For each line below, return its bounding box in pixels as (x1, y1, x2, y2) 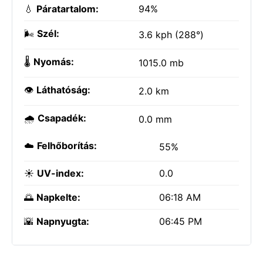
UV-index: (37, 167, 84, 179)
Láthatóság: (36, 84, 90, 96)
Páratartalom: (36, 3, 99, 15)
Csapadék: (38, 112, 86, 124)
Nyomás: (33, 56, 74, 68)
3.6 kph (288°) (139, 29, 204, 41)
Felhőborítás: (37, 140, 97, 151)
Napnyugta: (36, 215, 89, 227)
